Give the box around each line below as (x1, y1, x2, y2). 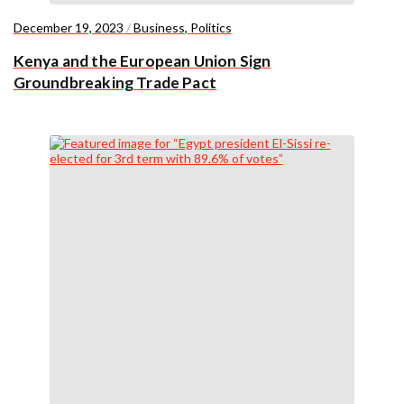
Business (133, 19, 185, 35)
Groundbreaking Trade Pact (13, 73, 216, 93)
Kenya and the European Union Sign (13, 51, 271, 71)
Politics (189, 19, 232, 35)
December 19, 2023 (13, 19, 124, 35)
